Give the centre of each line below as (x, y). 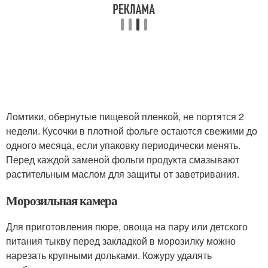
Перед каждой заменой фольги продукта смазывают (123, 159)
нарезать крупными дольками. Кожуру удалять (109, 255)
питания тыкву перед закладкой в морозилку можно (121, 241)
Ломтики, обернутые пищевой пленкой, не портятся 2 (125, 116)
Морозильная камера (62, 200)
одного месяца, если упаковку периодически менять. (123, 145)
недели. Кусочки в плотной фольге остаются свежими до (132, 131)
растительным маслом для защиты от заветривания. (123, 174)
